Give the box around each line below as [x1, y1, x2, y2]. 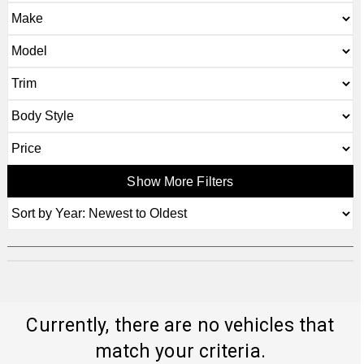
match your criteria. [94, 340, 266, 362]
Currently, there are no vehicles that [26, 314, 335, 336]
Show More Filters [127, 174, 234, 188]
